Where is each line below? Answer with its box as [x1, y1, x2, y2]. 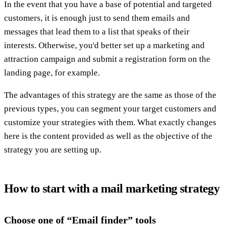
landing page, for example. [4, 67, 100, 78]
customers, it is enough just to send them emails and [4, 13, 190, 23]
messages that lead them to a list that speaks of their [4, 26, 190, 36]
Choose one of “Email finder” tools [4, 214, 156, 225]
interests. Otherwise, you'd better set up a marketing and [4, 40, 205, 50]
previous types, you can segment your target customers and [4, 103, 216, 113]
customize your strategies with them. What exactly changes [4, 117, 216, 127]
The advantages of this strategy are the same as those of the [4, 90, 216, 100]
